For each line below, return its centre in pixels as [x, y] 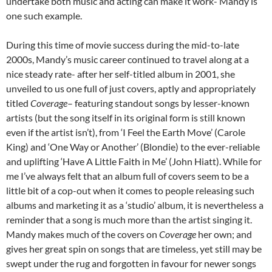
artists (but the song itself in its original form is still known [126, 118]
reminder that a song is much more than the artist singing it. [129, 220]
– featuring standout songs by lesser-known [158, 103]
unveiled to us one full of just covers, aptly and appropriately [131, 89]
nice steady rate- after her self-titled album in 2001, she [121, 74]
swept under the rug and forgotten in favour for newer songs [131, 263]
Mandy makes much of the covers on [83, 234]
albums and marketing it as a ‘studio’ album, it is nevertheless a [135, 205]
